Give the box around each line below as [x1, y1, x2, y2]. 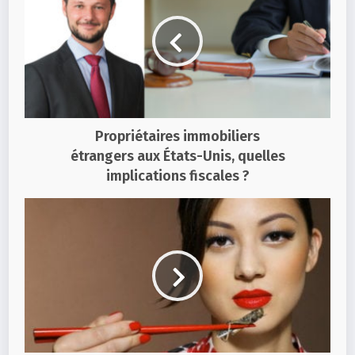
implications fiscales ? [105, 167, 250, 185]
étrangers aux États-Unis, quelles [70, 147, 285, 166]
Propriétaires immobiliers [95, 128, 260, 146]
